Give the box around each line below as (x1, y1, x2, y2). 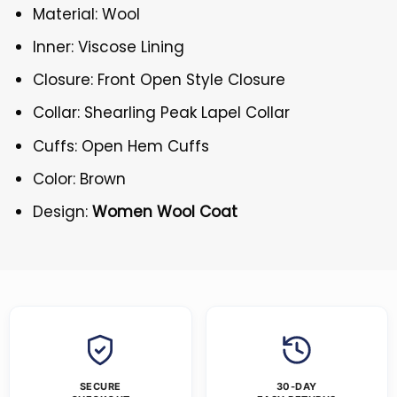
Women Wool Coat (92, 201, 238, 222)
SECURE (79, 380, 121, 393)
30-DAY (276, 380, 317, 393)
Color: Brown (33, 167, 127, 190)
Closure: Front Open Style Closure (33, 69, 286, 91)
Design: (33, 201, 93, 222)
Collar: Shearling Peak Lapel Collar (33, 102, 291, 124)
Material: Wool (33, 3, 141, 25)
